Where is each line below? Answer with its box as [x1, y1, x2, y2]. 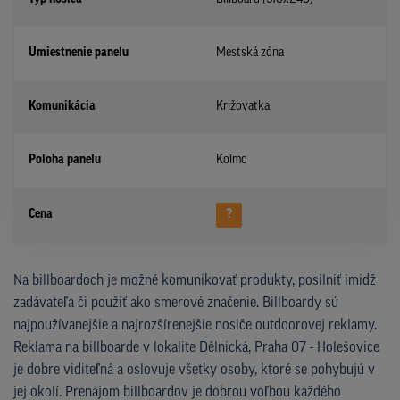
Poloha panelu [29, 153, 101, 167]
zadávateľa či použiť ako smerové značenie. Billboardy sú [13, 296, 338, 311]
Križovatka [216, 99, 270, 113]
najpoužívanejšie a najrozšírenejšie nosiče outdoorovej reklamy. [13, 318, 377, 333]
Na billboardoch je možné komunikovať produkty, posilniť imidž [13, 273, 376, 288]
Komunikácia [29, 99, 96, 113]
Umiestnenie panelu [29, 46, 129, 60]
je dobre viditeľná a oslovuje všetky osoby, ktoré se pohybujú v [13, 362, 375, 378]
